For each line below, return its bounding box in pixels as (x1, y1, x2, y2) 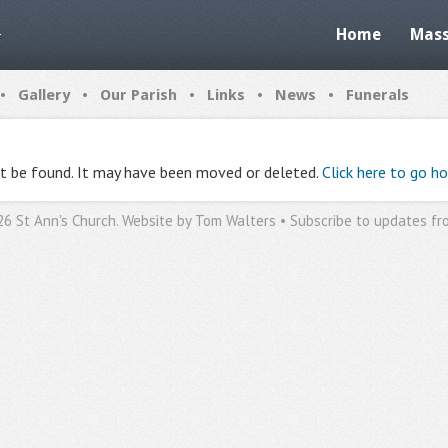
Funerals (346, 86, 409, 104)
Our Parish (100, 86, 177, 104)
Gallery (18, 86, 70, 104)
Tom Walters (195, 210, 276, 230)
